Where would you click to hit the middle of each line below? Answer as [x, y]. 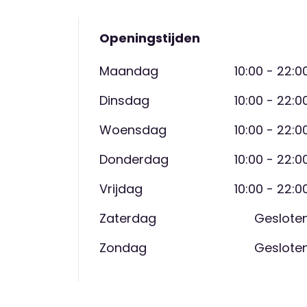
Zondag [123, 247]
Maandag [129, 71]
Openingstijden [150, 38]
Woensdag [133, 130]
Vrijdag [121, 188]
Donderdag [134, 159]
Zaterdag [128, 218]
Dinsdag [124, 100]
